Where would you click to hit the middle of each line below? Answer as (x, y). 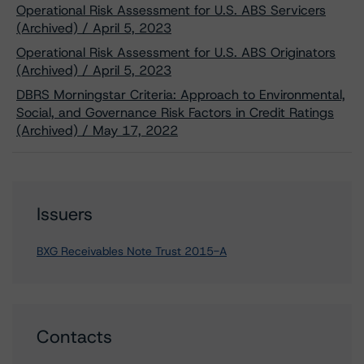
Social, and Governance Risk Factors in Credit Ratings (175, 113)
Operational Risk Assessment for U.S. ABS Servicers (171, 10)
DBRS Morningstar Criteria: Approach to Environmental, (181, 95)
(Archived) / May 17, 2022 (97, 130)
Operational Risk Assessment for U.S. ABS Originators (176, 52)
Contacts (74, 337)
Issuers (65, 214)
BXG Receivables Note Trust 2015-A (132, 251)
